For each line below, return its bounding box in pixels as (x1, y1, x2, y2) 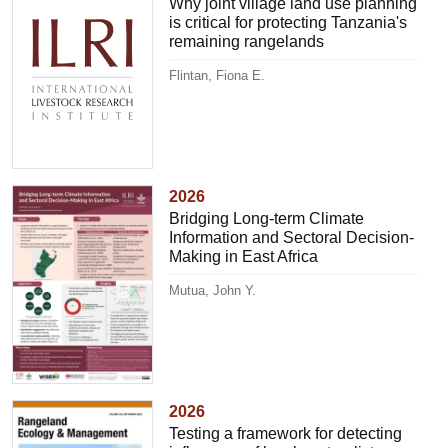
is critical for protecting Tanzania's (169, 14, 408, 32)
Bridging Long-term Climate (169, 210, 365, 228)
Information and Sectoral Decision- (169, 229, 415, 247)
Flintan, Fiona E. (169, 68, 266, 84)
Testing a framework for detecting (169, 424, 403, 442)
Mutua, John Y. (169, 283, 257, 299)
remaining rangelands (169, 33, 325, 51)
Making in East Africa (169, 248, 319, 266)
